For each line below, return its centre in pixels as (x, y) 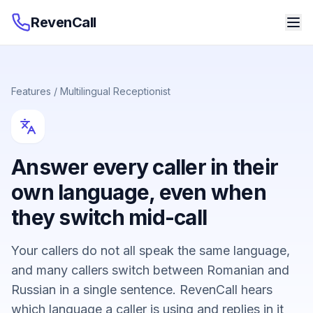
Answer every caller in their (145, 167)
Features (31, 91)
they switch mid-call (109, 217)
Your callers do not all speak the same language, (151, 250)
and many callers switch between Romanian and (150, 270)
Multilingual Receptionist (115, 91)
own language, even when (139, 192)
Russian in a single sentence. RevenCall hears (142, 290)
